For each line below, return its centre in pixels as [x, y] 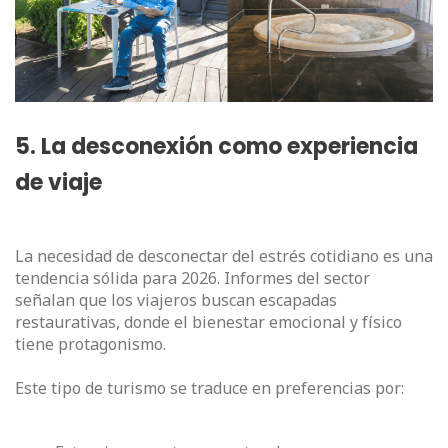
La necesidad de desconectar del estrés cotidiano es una [224, 256]
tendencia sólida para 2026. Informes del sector [192, 278]
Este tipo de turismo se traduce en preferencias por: [209, 388]
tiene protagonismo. [90, 344]
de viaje [58, 183]
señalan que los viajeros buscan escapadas [176, 300]
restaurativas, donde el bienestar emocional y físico [208, 322]
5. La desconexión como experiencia [216, 147]
